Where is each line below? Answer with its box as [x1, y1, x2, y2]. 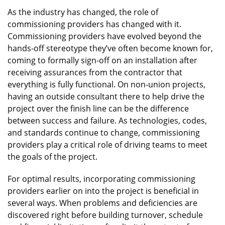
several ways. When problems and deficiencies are [8, 197, 197, 208]
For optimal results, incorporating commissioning [8, 173, 195, 184]
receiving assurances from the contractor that [8, 66, 182, 78]
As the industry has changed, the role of [8, 6, 158, 18]
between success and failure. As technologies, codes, [8, 115, 207, 126]
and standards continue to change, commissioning [8, 127, 200, 138]
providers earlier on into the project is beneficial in [8, 185, 199, 196]
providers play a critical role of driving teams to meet [8, 139, 207, 150]
